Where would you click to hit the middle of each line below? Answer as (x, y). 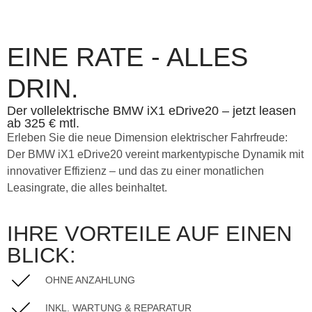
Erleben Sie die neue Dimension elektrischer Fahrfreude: (147, 138)
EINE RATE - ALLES (127, 57)
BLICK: (41, 256)
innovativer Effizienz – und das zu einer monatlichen (135, 171)
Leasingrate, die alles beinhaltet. (87, 188)
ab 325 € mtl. (43, 123)
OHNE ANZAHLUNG (90, 280)
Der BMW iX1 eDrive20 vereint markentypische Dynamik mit (155, 154)
